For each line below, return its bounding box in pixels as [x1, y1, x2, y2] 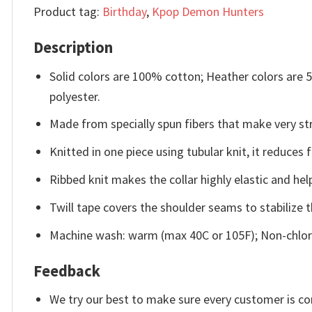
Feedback [33, 260, 100, 281]
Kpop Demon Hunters [152, 3, 264, 19]
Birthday [102, 3, 146, 19]
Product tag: [33, 3, 102, 19]
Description [33, 38, 113, 58]
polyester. [49, 88, 101, 104]
